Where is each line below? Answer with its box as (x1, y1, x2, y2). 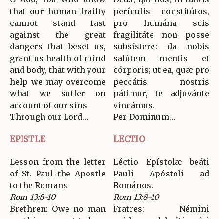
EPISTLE (10, 133, 45, 145)
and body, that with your (10, 65, 106, 75)
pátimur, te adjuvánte (113, 88, 209, 98)
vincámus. (113, 100, 155, 110)
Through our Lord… (10, 111, 88, 122)
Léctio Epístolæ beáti (113, 156, 209, 167)
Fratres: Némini (113, 203, 209, 214)
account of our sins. (10, 100, 89, 110)
